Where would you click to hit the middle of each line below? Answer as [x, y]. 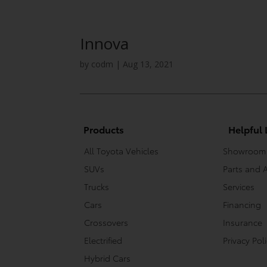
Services [239, 186]
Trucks [97, 186]
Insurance [243, 222]
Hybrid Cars [108, 258]
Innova [105, 43]
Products [104, 129]
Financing [242, 204]
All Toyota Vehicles [122, 150]
